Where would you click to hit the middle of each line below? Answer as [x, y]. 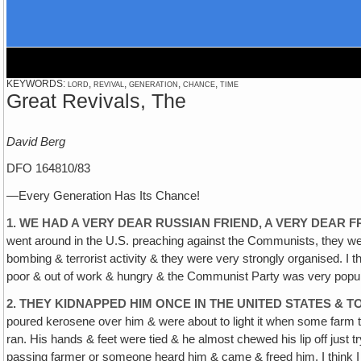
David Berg [36, 141]
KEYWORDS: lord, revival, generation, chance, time [123, 84]
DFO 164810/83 [49, 169]
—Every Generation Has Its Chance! [104, 196]
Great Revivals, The [97, 101]
